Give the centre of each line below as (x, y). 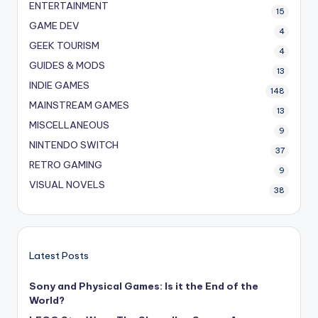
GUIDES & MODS (67, 65)
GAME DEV (54, 26)
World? (47, 300)
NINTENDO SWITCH (74, 145)
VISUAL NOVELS (67, 185)
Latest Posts (59, 255)
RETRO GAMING (66, 165)
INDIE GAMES (59, 85)
